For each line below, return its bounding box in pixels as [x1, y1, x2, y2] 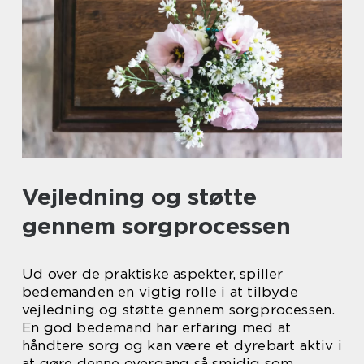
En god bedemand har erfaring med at [22, 319, 292, 336]
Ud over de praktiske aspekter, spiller [22, 266, 284, 283]
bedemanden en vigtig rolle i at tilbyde [22, 284, 298, 301]
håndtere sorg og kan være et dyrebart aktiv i [22, 337, 343, 354]
